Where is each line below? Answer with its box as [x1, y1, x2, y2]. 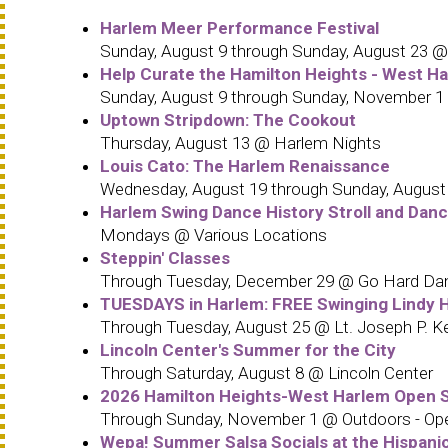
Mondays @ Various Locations [100, 224, 327, 245]
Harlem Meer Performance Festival [100, 17, 379, 38]
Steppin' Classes [100, 247, 230, 268]
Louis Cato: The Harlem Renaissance [100, 155, 390, 176]
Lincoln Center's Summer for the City [100, 339, 396, 360]
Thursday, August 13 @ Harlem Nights [100, 132, 381, 153]
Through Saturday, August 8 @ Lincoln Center [100, 362, 433, 383]
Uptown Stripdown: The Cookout [100, 109, 356, 130]
